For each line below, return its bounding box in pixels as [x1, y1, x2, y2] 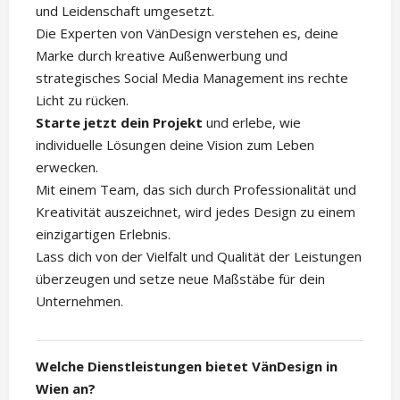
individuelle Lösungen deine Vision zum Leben [36, 135, 314, 154]
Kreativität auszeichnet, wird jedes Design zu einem [36, 202, 355, 221]
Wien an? [36, 379, 96, 397]
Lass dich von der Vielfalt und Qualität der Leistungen [36, 246, 362, 265]
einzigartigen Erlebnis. [36, 224, 171, 243]
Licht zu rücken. [36, 90, 129, 109]
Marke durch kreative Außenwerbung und [36, 46, 287, 64]
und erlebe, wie [203, 112, 301, 131]
